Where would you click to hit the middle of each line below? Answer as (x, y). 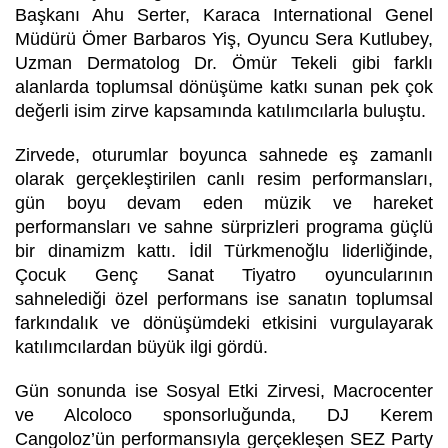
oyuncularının (379, 274)
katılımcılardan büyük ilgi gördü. (141, 346)
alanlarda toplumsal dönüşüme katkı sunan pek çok (224, 86)
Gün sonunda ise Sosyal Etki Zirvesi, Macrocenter (224, 390)
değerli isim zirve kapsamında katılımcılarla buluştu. (220, 110)
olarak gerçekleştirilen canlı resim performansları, (224, 178)
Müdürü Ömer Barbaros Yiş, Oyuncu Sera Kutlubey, (224, 38)
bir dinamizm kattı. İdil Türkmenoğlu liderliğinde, (224, 250)
